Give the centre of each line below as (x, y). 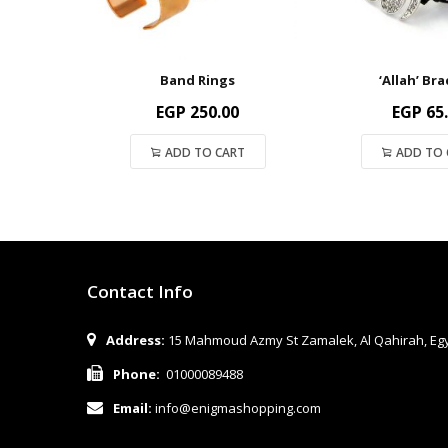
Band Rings (198, 79)
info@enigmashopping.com (236, 408)
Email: (132, 408)
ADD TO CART (204, 152)
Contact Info (140, 292)
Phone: (139, 374)
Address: (135, 340)
